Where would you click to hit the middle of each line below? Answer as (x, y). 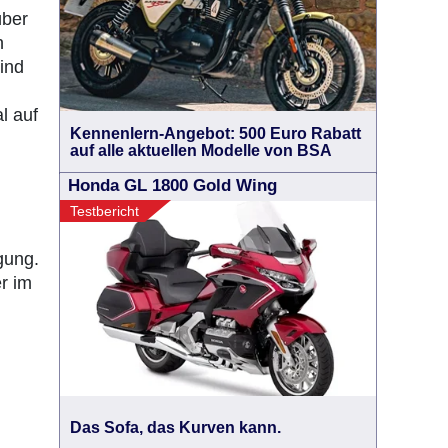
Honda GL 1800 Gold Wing (172, 185)
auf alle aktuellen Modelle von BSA (201, 150)
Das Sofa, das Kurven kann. (175, 427)
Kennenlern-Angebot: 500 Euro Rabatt (215, 133)
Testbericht (104, 211)
